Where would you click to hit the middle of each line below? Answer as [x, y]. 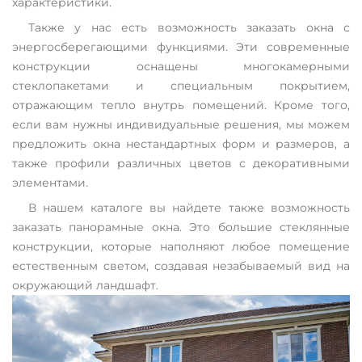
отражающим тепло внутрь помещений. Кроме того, [181, 105]
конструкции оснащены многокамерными [181, 67]
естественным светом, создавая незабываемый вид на [181, 266]
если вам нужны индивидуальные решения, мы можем [181, 125]
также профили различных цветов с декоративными [181, 164]
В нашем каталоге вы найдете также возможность [189, 208]
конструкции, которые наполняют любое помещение [181, 247]
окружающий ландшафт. [85, 286]
